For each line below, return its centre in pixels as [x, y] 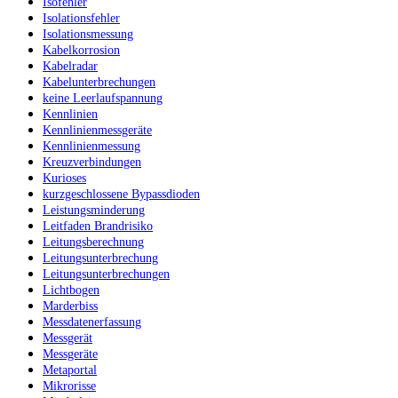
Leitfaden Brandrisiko [98, 226]
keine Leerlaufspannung [103, 98]
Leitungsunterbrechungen [106, 274]
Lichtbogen [71, 290]
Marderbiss [70, 306]
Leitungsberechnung [93, 242]
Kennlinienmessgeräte [97, 130]
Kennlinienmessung [92, 145]
